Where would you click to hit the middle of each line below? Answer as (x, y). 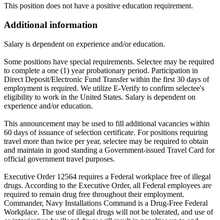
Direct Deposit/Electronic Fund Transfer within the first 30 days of (107, 79)
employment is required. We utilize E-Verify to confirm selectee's (104, 88)
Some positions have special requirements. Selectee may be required (109, 61)
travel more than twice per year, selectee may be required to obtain (106, 141)
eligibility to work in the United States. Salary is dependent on (100, 97)
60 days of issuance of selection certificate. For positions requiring (106, 132)
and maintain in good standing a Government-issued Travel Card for (109, 150)
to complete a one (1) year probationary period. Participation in (101, 70)
